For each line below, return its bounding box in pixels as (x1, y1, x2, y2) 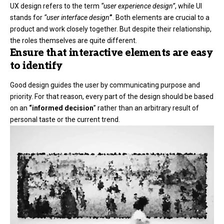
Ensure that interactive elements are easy (10, 47, 213, 59)
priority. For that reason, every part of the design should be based (10, 92, 213, 100)
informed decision (32, 103, 93, 112)
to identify (10, 60, 62, 72)
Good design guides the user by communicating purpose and (10, 80, 200, 89)
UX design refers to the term (10, 2, 101, 10)
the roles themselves (10, 36, 76, 45)
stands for (10, 13, 44, 22)
